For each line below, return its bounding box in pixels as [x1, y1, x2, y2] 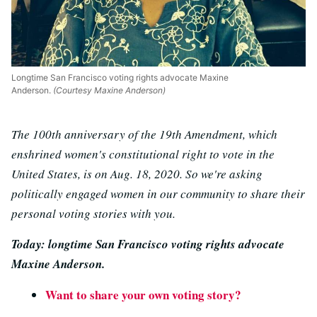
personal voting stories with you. [11, 205, 175, 222]
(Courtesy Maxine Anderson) [51, 85, 166, 96]
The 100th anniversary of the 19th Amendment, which [11, 126, 277, 143]
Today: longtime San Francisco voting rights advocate [11, 236, 284, 253]
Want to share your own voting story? [45, 286, 241, 304]
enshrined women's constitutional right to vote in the [11, 146, 275, 163]
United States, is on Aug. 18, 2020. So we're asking [11, 166, 263, 183]
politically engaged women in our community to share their [11, 185, 305, 202]
